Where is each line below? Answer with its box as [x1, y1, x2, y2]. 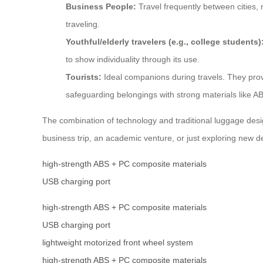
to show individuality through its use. [66, 55, 200, 65]
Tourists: [66, 72, 102, 82]
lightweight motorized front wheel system [42, 238, 193, 248]
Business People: [66, 2, 136, 12]
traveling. [66, 19, 100, 29]
